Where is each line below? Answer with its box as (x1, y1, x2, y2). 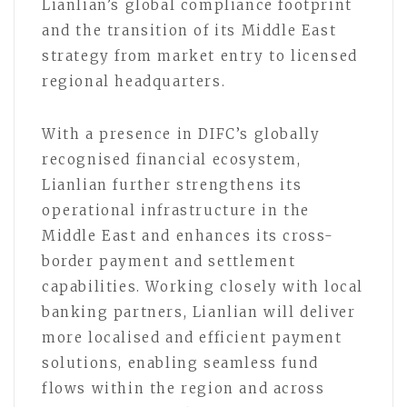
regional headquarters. (42, 72, 226, 90)
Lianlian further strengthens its (42, 175, 303, 194)
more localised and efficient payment (42, 328, 342, 346)
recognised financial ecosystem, (42, 150, 302, 168)
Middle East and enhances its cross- (42, 226, 335, 244)
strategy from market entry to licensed (42, 46, 358, 65)
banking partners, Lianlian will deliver (42, 303, 356, 321)
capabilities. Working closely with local (42, 277, 364, 295)
